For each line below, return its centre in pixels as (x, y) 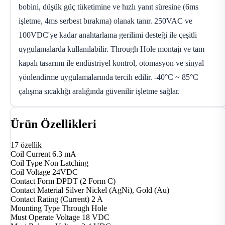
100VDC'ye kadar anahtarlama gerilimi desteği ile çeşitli (108, 35)
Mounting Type (35, 208)
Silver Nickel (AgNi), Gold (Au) (117, 190)
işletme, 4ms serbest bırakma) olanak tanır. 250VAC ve (105, 21)
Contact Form (32, 181)
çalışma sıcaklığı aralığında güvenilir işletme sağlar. (99, 91)
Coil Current (30, 154)
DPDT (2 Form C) (86, 181)
